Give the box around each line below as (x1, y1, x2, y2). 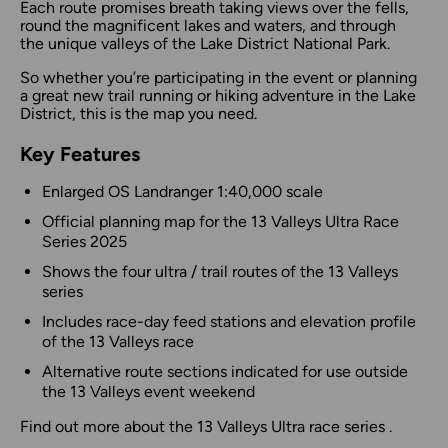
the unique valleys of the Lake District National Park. (20, 33, 390, 53)
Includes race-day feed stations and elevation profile (42, 311, 416, 331)
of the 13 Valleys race (42, 331, 194, 351)
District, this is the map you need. (20, 103, 257, 123)
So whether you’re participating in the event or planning (20, 67, 417, 87)
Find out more (20, 416, 120, 436)
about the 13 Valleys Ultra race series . (120, 416, 392, 436)
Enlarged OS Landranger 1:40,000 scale (42, 181, 323, 201)
